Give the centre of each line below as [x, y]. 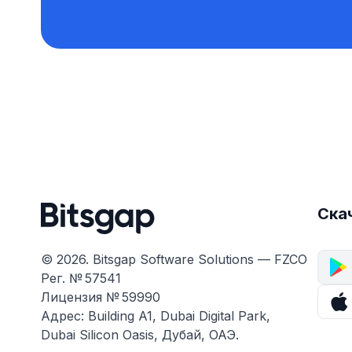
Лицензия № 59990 [101, 297]
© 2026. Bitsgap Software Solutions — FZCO [174, 260]
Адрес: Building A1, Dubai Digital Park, [156, 316]
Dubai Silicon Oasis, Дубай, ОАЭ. [140, 335]
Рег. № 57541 [81, 279]
